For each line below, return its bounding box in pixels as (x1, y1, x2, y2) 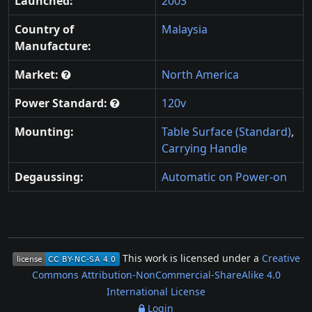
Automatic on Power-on (162, 169, 287, 185)
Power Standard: (15, 95, 110, 111)
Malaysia (162, 22, 208, 37)
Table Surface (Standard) (162, 124, 291, 139)
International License (107, 285, 205, 298)
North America (162, 67, 239, 82)
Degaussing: (15, 169, 84, 185)
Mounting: (15, 124, 74, 139)
